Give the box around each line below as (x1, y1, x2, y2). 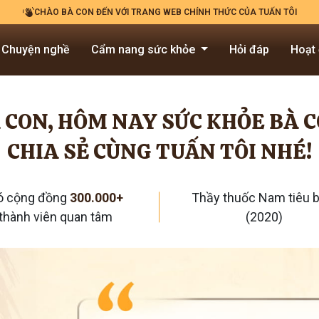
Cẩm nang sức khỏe (91, 43, 199, 56)
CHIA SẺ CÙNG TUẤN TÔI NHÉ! (7, 137, 312, 165)
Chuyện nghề (1, 43, 70, 56)
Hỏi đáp (229, 43, 269, 56)
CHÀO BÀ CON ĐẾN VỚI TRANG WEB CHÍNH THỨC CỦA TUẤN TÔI (33, 7, 297, 17)
